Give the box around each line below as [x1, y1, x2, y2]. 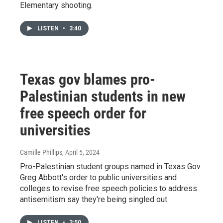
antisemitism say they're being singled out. [20, 195, 169, 204]
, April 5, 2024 [62, 148, 100, 156]
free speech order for [20, 105, 146, 122]
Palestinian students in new [20, 88, 186, 105]
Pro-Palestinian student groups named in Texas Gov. [20, 162, 202, 171]
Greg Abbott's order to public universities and [20, 173, 177, 182]
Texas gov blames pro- [20, 71, 155, 88]
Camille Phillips [20, 148, 62, 156]
